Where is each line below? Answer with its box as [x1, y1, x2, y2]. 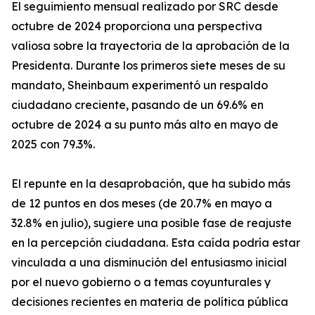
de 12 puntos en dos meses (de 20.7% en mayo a [11, 196, 272, 211]
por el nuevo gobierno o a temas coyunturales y [11, 275, 271, 290]
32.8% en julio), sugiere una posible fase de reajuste [11, 216, 292, 231]
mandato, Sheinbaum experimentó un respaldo [11, 78, 268, 93]
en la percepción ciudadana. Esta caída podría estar [11, 236, 300, 250]
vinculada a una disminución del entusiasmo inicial [11, 255, 287, 270]
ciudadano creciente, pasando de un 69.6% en [11, 98, 264, 112]
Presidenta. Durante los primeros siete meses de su [11, 58, 285, 73]
